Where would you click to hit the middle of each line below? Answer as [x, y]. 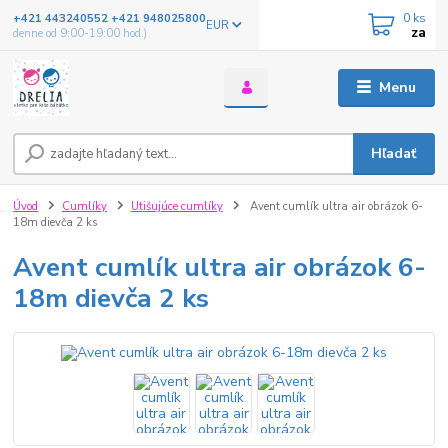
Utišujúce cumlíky [176, 207]
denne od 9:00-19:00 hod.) [80, 33]
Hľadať [394, 154]
